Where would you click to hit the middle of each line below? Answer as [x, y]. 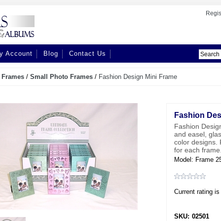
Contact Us [88, 54]
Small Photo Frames [61, 77]
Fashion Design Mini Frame [138, 77]
